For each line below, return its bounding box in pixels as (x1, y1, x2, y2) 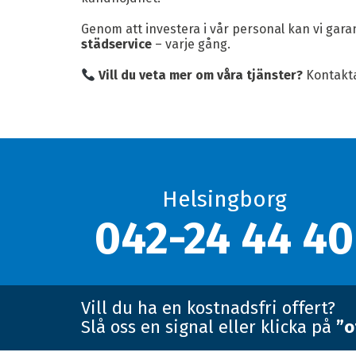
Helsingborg (161, 186, 287, 212)
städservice (81, 37, 152, 52)
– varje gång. (152, 37, 230, 52)
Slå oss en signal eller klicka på (81, 316, 336, 338)
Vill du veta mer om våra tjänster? (99, 68, 304, 83)
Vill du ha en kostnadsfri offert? (81, 297, 335, 319)
